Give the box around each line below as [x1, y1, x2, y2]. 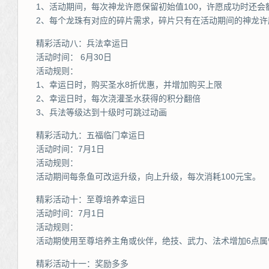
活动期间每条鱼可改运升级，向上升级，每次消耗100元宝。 [36, 172, 261, 181]
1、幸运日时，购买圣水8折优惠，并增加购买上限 [36, 80, 222, 89]
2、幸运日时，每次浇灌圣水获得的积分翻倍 [36, 94, 201, 103]
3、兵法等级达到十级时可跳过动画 [36, 107, 167, 117]
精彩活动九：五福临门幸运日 [36, 130, 145, 140]
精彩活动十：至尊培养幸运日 [36, 195, 145, 204]
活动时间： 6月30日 [36, 52, 112, 62]
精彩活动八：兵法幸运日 [36, 38, 128, 48]
